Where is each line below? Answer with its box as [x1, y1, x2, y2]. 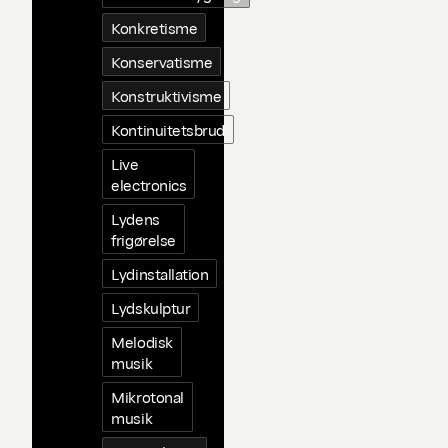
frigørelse [111, 229, 176, 250]
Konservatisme [111, 51, 213, 72]
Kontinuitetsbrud [111, 119, 225, 140]
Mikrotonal [111, 386, 184, 407]
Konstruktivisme [111, 85, 222, 106]
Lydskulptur [111, 297, 191, 318]
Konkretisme [111, 17, 198, 38]
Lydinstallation [111, 263, 209, 284]
